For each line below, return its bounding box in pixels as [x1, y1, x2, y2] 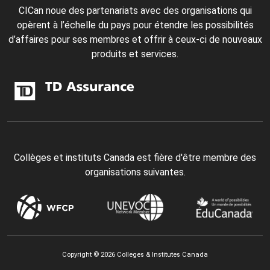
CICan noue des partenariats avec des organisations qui [18, 5, 252, 17]
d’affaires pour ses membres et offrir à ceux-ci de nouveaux [8, 34, 262, 46]
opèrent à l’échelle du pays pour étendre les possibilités [16, 19, 254, 31]
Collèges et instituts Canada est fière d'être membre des [14, 151, 256, 163]
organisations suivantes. [84, 166, 186, 178]
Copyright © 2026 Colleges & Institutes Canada [62, 250, 208, 259]
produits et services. [92, 48, 178, 60]
